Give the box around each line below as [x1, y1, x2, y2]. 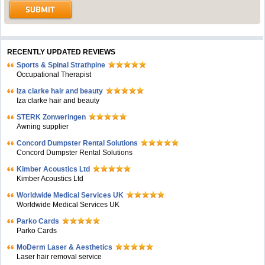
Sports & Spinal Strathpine [17, 61, 106, 69]
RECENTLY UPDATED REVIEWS [7, 48, 116, 56]
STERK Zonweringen [17, 113, 86, 121]
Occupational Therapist [17, 70, 92, 79]
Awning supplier [17, 122, 69, 131]
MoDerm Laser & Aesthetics [17, 243, 113, 251]
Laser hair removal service [17, 253, 102, 261]
